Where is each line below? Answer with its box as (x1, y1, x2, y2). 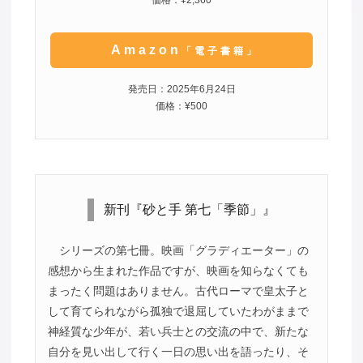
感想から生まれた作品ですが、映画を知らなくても (47, 263, 309, 277)
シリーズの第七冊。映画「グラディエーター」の (58, 243, 309, 257)
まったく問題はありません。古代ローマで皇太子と (47, 284, 309, 297)
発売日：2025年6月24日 (127, 83, 236, 95)
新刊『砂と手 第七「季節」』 (103, 202, 275, 216)
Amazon (110, 42, 181, 57)
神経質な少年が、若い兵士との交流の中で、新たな (47, 324, 309, 338)
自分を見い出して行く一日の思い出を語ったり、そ (47, 344, 309, 358)
